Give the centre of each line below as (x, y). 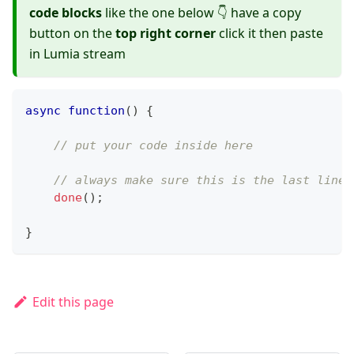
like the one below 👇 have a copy (201, 12)
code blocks (66, 12)
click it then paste (269, 33)
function (96, 110)
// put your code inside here (153, 145)
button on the (72, 33)
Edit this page (73, 301)
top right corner (166, 33)
